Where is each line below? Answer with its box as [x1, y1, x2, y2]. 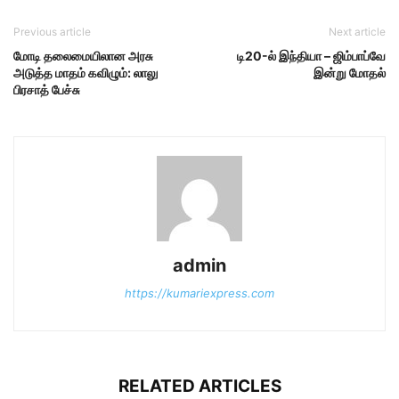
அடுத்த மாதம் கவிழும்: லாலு [13, 65, 158, 80]
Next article [329, 25, 386, 38]
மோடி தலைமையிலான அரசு [13, 48, 153, 63]
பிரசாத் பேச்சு [13, 82, 80, 97]
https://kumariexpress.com [125, 286, 274, 300]
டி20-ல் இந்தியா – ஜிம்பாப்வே [237, 48, 386, 63]
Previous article [13, 25, 91, 38]
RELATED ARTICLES [118, 376, 281, 396]
